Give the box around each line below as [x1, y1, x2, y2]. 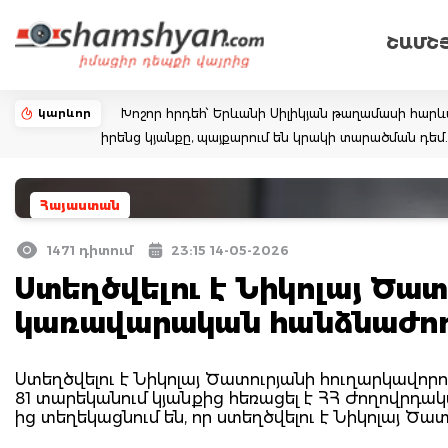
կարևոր [38, 106, 91, 120]
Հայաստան [40, 198, 120, 213]
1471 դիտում [47, 242, 133, 258]
